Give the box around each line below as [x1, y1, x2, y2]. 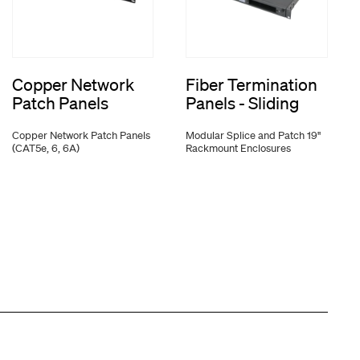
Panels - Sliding [186, 92, 300, 114]
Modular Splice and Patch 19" [186, 129, 321, 143]
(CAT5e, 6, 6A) [11, 141, 80, 156]
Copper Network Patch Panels [11, 129, 150, 143]
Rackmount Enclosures [186, 141, 292, 156]
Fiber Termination [186, 74, 318, 96]
